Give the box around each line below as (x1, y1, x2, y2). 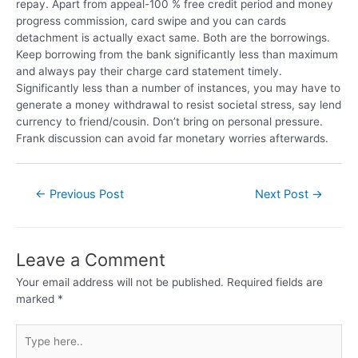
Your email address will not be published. (16, 276, 224, 289)
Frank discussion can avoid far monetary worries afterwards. (16, 131, 328, 145)
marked (16, 292, 58, 306)
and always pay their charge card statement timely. (16, 64, 282, 78)
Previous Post (46, 186, 124, 201)
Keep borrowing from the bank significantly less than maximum (16, 47, 338, 61)
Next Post (255, 186, 312, 201)
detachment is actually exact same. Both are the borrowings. (16, 30, 330, 44)
